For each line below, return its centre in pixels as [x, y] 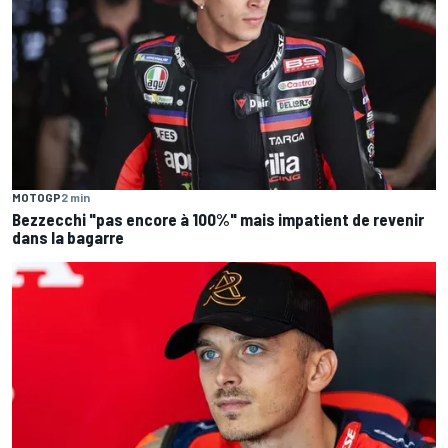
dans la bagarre [68, 236]
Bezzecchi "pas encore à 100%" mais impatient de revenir [218, 218]
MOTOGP [36, 196]
